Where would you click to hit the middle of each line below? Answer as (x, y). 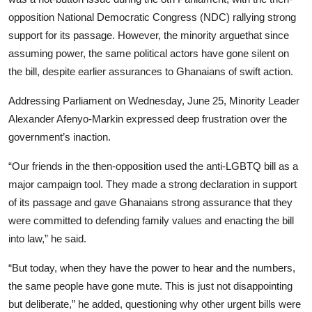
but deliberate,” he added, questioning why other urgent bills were (155, 304)
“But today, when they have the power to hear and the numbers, (152, 267)
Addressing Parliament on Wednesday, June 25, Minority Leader (154, 100)
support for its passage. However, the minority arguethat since (149, 35)
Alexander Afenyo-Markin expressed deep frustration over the (148, 118)
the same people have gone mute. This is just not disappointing (150, 286)
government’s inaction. (60, 136)
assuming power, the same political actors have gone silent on (149, 53)
